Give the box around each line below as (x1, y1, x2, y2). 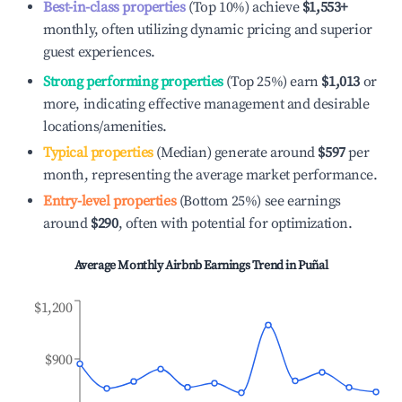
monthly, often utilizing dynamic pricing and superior (43, 21, 372, 39)
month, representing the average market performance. (43, 166, 378, 184)
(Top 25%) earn (223, 73, 319, 91)
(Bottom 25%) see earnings (176, 192, 341, 210)
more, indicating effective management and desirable (43, 95, 370, 113)
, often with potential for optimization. (118, 214, 353, 232)
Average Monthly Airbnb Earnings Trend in (74, 258, 299, 274)
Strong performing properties (43, 73, 223, 91)
